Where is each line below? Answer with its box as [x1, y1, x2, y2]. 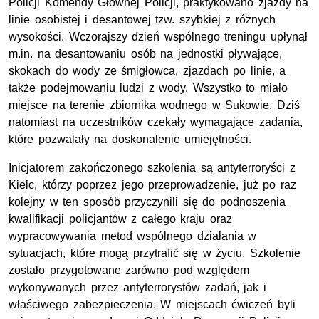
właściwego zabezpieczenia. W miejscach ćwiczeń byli [9, 298, 296, 311]
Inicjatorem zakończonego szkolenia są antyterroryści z [9, 162, 296, 174]
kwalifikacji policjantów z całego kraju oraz [9, 213, 232, 226]
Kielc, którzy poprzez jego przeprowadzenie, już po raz [9, 179, 296, 192]
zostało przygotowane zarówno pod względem [9, 264, 250, 277]
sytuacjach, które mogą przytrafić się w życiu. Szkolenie [9, 247, 300, 260]
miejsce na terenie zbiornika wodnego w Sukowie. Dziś [9, 99, 300, 112]
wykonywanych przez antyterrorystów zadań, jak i [9, 281, 266, 294]
